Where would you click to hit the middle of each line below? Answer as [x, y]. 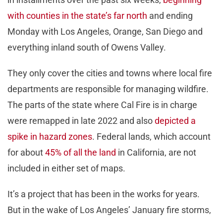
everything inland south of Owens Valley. [89, 48]
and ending [170, 16]
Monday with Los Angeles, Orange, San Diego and [105, 32]
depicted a [175, 121]
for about [26, 153]
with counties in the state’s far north [77, 16]
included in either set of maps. [67, 168]
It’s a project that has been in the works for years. [104, 194]
